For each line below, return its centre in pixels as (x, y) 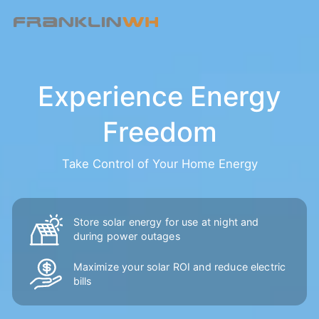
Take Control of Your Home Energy (159, 164)
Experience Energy (159, 96)
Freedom (159, 131)
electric (268, 266)
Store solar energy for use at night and (166, 222)
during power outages (126, 236)
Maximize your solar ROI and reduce (162, 266)
